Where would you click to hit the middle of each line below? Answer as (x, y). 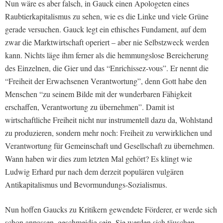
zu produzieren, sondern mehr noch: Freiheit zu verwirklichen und (109, 133)
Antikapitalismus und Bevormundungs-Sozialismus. (86, 184)
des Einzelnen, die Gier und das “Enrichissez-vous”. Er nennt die (107, 68)
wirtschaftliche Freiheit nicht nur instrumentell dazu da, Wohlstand (109, 120)
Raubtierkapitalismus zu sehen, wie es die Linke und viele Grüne (107, 16)
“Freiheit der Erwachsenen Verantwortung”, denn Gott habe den (106, 81)
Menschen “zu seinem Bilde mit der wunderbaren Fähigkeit (98, 94)
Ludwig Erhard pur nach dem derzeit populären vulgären (94, 171)
